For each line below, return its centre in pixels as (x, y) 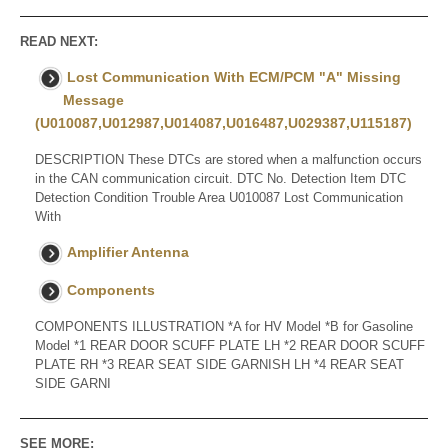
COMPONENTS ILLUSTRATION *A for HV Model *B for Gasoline (224, 326)
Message (93, 99)
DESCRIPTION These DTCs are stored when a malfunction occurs (228, 159)
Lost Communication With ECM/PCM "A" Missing (234, 76)
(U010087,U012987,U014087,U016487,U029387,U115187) (223, 122)
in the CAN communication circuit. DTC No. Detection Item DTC (220, 178)
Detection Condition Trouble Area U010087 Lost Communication (219, 197)
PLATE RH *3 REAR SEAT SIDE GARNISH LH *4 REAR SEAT (219, 364)
